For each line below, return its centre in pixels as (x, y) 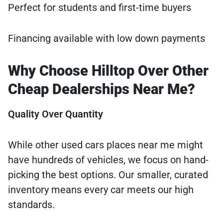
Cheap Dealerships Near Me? (102, 89)
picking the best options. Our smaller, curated (108, 175)
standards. (31, 205)
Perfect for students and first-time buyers (100, 8)
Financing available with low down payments (107, 39)
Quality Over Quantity (56, 114)
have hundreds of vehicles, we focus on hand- (108, 160)
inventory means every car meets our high (101, 190)
